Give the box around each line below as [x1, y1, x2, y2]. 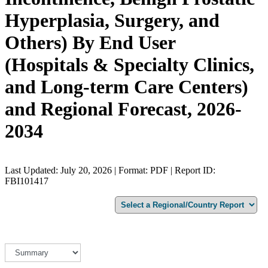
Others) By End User [5, 32, 175, 54]
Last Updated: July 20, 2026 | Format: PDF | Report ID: [5, 165, 215, 175]
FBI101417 [5, 175, 48, 186]
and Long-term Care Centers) [5, 76, 248, 98]
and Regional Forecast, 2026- [5, 98, 242, 120]
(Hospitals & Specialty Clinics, [5, 54, 254, 76]
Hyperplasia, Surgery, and [5, 10, 220, 32]
